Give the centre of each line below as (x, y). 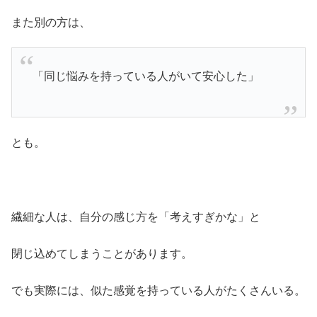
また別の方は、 (51, 23)
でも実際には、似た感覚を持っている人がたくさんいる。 (158, 291)
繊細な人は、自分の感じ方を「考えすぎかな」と (136, 217)
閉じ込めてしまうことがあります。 (102, 254)
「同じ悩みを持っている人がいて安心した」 (145, 76)
